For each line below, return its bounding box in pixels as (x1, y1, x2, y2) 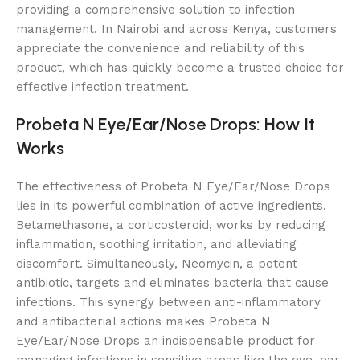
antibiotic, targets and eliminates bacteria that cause (16, 275, 329, 290)
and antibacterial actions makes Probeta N (16, 313, 271, 329)
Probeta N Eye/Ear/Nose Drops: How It (16, 112, 315, 135)
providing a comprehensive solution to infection (16, 2, 295, 17)
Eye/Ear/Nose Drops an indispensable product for (16, 333, 315, 348)
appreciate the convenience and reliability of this (16, 40, 305, 55)
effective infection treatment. (16, 79, 189, 94)
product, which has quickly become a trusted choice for (16, 59, 344, 75)
